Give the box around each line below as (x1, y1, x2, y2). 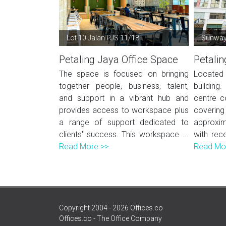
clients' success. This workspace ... (59, 130, 189, 139)
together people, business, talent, (59, 81, 189, 91)
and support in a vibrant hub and (59, 93, 189, 103)
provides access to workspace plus (59, 105, 189, 115)
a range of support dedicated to (59, 118, 189, 127)
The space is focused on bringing (59, 69, 189, 79)
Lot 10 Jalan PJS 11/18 (67, 34, 139, 42)
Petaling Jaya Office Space (59, 53, 178, 66)
